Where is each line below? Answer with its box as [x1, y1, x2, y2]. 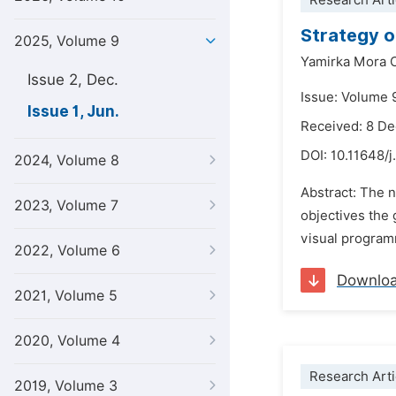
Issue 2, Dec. [27, 71, 118, 88]
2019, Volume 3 [14, 377, 118, 394]
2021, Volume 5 [14, 287, 118, 304]
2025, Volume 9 [14, 33, 119, 49]
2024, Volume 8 [14, 152, 119, 169]
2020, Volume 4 [14, 332, 120, 349]
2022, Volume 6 [14, 242, 120, 259]
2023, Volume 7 [14, 197, 118, 214]
